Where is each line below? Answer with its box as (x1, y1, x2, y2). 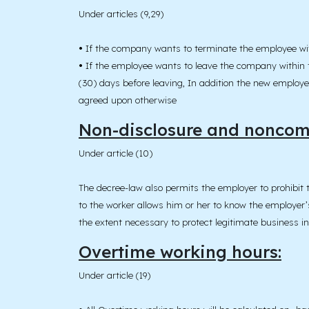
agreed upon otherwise (79, 94, 177, 106)
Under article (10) (79, 148, 152, 159)
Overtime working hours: (79, 241, 281, 263)
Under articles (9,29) (79, 8, 163, 20)
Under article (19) (79, 270, 150, 281)
